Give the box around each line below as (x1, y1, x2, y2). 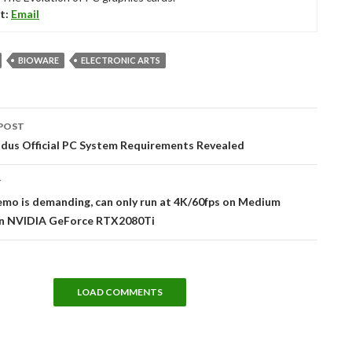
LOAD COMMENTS (76, 286, 163, 298)
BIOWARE (18, 55, 59, 65)
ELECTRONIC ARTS (81, 55, 160, 65)
